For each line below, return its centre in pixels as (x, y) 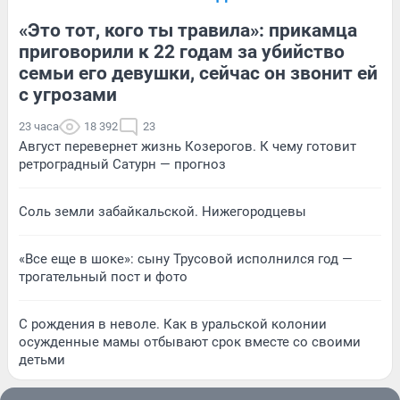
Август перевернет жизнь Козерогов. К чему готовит (187, 147)
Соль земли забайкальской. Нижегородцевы (162, 212)
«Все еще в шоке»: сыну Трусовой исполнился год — (186, 259)
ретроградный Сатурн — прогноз (122, 165)
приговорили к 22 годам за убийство (182, 52)
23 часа (39, 127)
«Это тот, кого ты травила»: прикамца (188, 31)
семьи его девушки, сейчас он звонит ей (198, 74)
